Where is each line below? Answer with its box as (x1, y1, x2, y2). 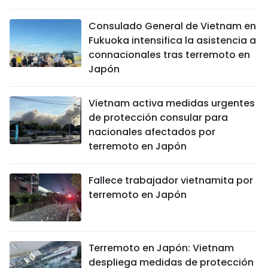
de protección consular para (89, 111, 228, 124)
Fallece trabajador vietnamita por (89, 173, 253, 187)
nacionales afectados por (89, 125, 215, 139)
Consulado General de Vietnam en (89, 19, 256, 33)
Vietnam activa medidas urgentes (89, 96, 255, 110)
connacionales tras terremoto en (89, 48, 250, 62)
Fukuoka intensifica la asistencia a (89, 33, 256, 47)
